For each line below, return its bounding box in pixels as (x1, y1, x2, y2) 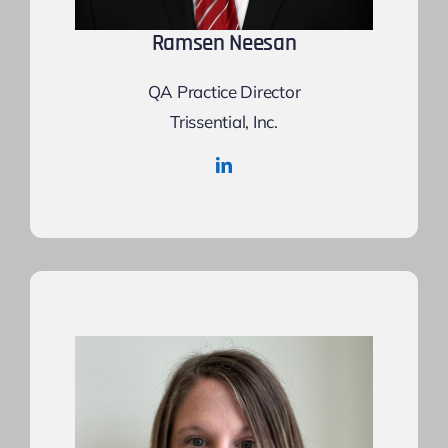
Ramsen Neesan (151, 28, 297, 58)
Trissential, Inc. (170, 110, 278, 132)
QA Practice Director (147, 80, 301, 102)
